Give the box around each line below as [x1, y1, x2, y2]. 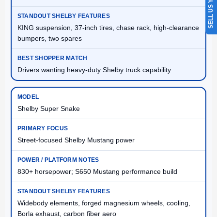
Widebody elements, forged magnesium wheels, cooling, [17, 199, 190, 207]
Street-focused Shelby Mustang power [17, 136, 135, 144]
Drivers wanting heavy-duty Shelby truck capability [17, 66, 171, 74]
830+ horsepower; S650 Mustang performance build [17, 168, 177, 176]
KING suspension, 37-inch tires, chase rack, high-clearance [17, 24, 199, 32]
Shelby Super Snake [17, 105, 80, 113]
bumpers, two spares [17, 34, 82, 43]
